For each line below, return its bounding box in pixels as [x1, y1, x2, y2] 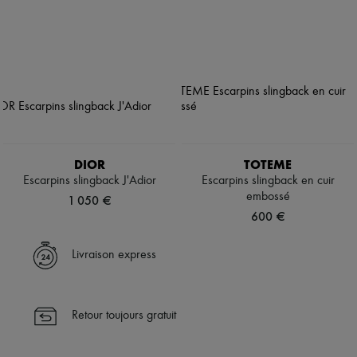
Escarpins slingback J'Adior [22, 175, 156, 188]
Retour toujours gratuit [72, 309, 176, 323]
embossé [245, 190, 290, 204]
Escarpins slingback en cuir [201, 175, 335, 188]
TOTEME [244, 157, 292, 173]
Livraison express [72, 249, 156, 262]
